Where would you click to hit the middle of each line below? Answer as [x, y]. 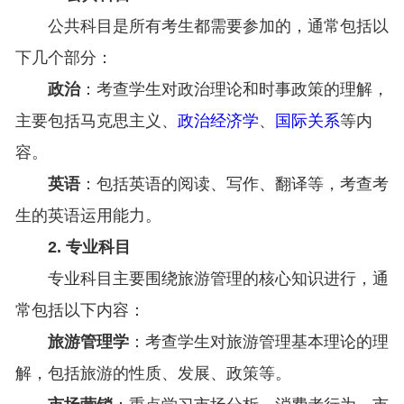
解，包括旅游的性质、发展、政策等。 [153, 374]
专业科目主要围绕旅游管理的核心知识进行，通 [218, 279]
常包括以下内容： [80, 311]
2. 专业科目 [89, 248]
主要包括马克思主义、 [96, 121]
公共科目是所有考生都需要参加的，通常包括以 [218, 27]
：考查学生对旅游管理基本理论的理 [258, 342]
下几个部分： [64, 58]
